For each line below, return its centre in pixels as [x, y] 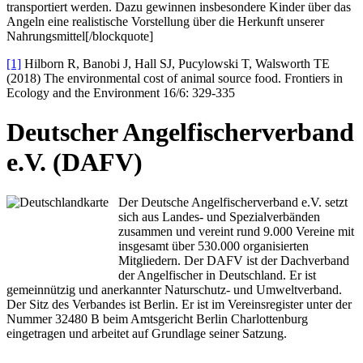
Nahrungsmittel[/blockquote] [80, 36]
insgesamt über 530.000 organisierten [214, 246]
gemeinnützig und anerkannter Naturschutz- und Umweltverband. [174, 289]
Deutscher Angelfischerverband [180, 132]
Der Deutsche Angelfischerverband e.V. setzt [233, 202]
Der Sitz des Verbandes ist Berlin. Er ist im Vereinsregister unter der [179, 304]
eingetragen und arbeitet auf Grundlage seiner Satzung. [147, 333]
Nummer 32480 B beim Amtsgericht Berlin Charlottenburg [157, 318]
